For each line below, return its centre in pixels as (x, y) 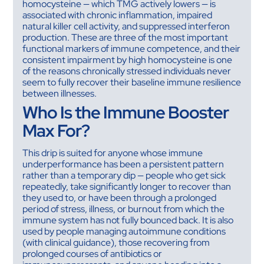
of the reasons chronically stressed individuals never (127, 71)
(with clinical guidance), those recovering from (116, 243)
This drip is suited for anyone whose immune (113, 153)
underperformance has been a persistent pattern (123, 164)
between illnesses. (60, 94)
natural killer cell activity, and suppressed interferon (126, 27)
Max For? (56, 131)
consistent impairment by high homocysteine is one (128, 60)
